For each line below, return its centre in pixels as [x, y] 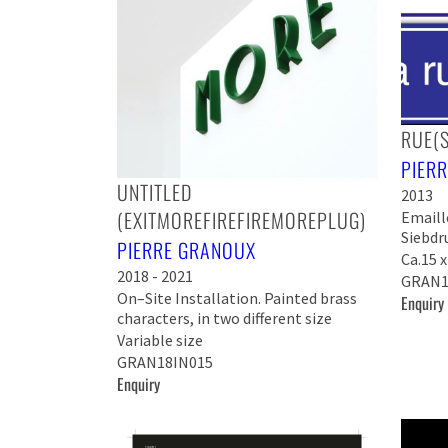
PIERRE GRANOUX [186, 250]
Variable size [160, 340]
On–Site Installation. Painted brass [237, 298]
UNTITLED [154, 192]
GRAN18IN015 [165, 362]
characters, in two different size [224, 318]
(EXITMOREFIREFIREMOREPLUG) [241, 220]
